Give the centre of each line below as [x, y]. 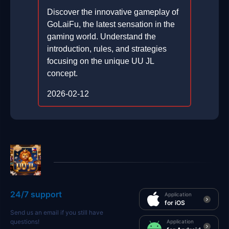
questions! [25, 222]
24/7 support [36, 194]
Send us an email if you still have [57, 213]
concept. [62, 74]
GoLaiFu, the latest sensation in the [111, 25]
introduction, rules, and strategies [107, 49]
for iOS [175, 203]
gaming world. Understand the [101, 37]
